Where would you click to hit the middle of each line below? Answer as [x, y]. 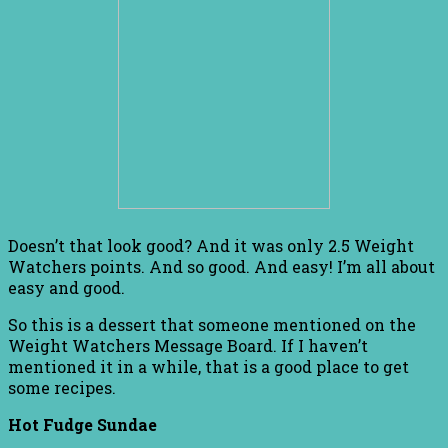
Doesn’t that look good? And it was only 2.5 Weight [211, 245]
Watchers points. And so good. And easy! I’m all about [221, 266]
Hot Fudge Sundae [82, 424]
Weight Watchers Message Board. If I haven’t [188, 345]
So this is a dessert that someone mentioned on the [212, 324]
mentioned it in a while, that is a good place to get [208, 366]
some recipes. [62, 387]
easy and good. [66, 287]
